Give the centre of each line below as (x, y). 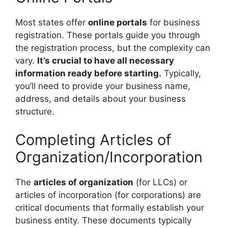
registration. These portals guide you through (108, 35)
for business (174, 22)
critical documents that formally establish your (110, 207)
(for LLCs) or (160, 182)
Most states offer (52, 22)
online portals (118, 22)
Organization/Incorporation (109, 157)
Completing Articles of (93, 139)
